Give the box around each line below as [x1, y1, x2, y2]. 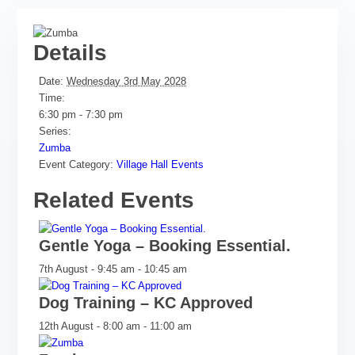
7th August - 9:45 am [39, 262, 136, 275]
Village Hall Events [116, 158, 204, 170]
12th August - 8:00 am [39, 319, 141, 332]
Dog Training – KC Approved [39, 293, 254, 311]
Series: [39, 124, 72, 137]
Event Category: [39, 158, 114, 170]
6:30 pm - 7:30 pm [39, 108, 124, 120]
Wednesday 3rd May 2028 [67, 74, 187, 87]
